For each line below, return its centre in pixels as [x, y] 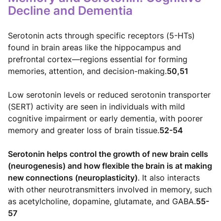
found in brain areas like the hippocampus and [94, 47]
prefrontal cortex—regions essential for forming [98, 59]
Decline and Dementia [70, 10]
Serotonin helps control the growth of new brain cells [108, 154]
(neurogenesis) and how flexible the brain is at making [110, 166]
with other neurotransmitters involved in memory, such [110, 189]
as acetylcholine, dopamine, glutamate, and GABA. [102, 201]
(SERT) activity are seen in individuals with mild [96, 106]
